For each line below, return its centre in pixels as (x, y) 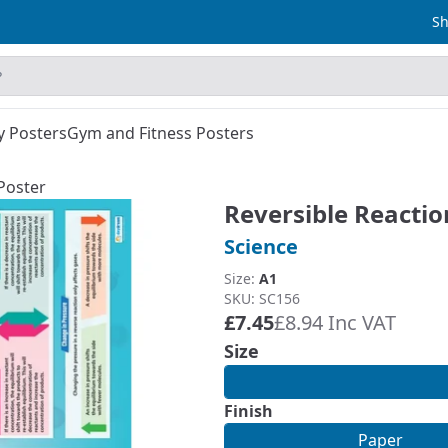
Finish (248, 411)
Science (261, 246)
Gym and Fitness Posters (160, 133)
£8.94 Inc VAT (335, 322)
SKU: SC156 (262, 298)
